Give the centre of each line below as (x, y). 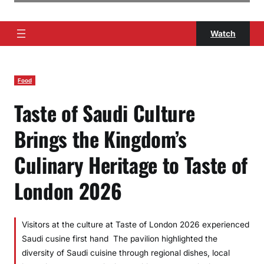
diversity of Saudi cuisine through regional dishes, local (126, 253)
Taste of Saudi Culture (105, 113)
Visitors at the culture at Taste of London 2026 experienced (136, 225)
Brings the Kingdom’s (101, 138)
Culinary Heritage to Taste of (131, 164)
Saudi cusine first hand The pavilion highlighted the (120, 239)
